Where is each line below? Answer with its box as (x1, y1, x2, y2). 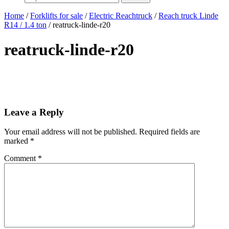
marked (4, 136, 30, 146)
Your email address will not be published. (4, 127, 137, 136)
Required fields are (139, 127, 200, 136)
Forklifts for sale (30, 11, 83, 20)
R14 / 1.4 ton (4, 20, 47, 29)
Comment (4, 154, 38, 163)
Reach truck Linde (158, 11, 218, 20)
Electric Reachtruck (89, 11, 152, 20)
